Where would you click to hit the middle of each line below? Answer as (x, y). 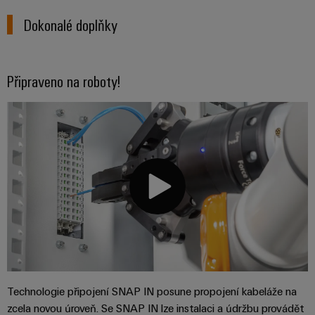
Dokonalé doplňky (71, 24)
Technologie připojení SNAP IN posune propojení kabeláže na (152, 291)
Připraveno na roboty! (64, 80)
